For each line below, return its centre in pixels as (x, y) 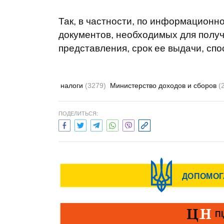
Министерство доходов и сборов (164, 85)
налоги (73, 85)
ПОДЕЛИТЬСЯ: (78, 113)
